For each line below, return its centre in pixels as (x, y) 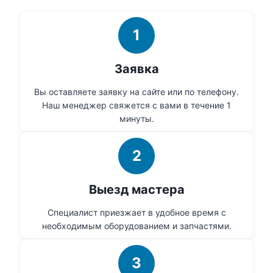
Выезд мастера (136, 190)
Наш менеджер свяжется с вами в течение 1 (136, 105)
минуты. (136, 119)
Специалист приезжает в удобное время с (136, 213)
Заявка (136, 69)
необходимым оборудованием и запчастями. (136, 226)
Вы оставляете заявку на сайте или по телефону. (136, 92)
